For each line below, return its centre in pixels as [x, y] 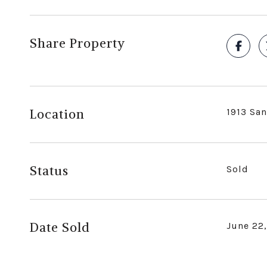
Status [49, 170]
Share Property [77, 43]
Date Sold [60, 227]
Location [57, 114]
